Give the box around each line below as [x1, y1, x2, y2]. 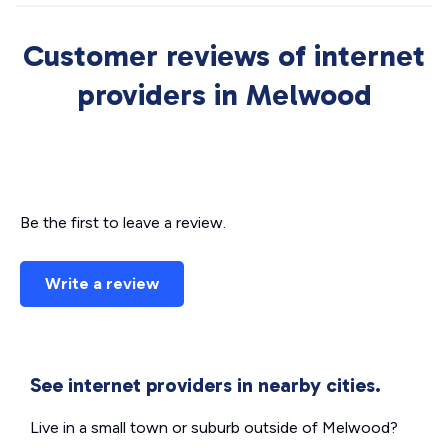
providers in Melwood [76, 77, 372, 113]
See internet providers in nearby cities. [30, 373, 381, 397]
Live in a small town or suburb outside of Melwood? [30, 418, 398, 437]
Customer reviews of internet [23, 38, 425, 74]
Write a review [45, 274, 159, 293]
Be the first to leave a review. [20, 213, 226, 232]
